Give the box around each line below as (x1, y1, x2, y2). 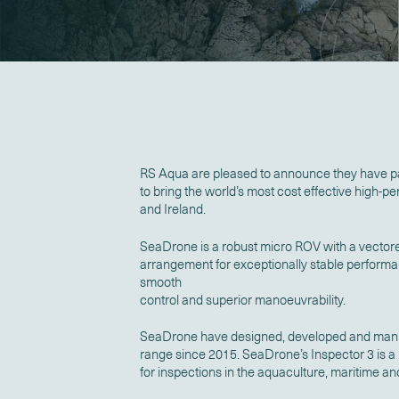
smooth (139, 273, 182, 290)
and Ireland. (139, 200, 206, 218)
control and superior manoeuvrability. (139, 290, 346, 308)
